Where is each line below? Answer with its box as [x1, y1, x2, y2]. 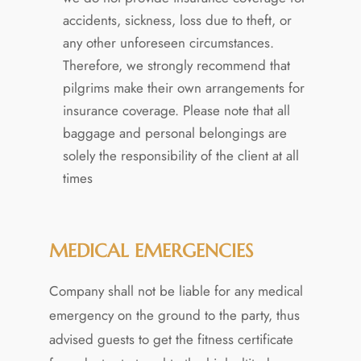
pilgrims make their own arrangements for [62, 77, 305, 98]
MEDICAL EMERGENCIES [48, 239, 253, 262]
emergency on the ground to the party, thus [48, 305, 300, 325]
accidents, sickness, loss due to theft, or [62, 10, 292, 30]
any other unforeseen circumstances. [62, 32, 274, 52]
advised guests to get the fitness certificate [48, 329, 293, 349]
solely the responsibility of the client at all [62, 145, 299, 165]
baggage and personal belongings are [62, 122, 287, 143]
